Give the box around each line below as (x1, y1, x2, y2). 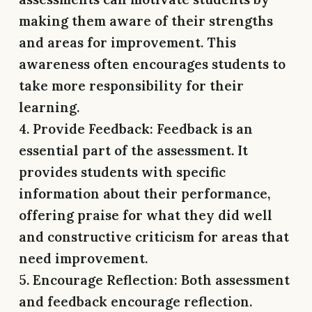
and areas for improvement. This (19, 33, 236, 51)
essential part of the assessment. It (19, 141, 248, 159)
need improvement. (19, 249, 148, 267)
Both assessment (178, 271, 290, 288)
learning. (19, 98, 79, 116)
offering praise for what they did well (19, 206, 272, 224)
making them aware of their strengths (19, 12, 273, 29)
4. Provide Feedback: (19, 120, 153, 137)
